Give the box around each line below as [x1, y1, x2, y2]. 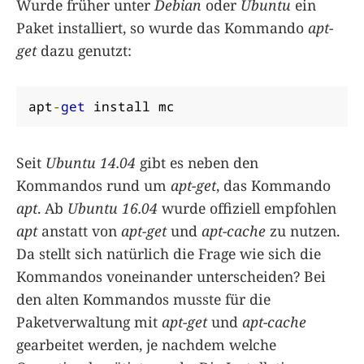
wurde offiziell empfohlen [158, 197, 336, 218]
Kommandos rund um [16, 175, 171, 195]
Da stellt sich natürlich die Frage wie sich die [16, 243, 321, 263]
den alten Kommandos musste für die [16, 288, 271, 309]
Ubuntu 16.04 [67, 197, 158, 218]
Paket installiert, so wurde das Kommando [16, 17, 308, 37]
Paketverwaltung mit [16, 311, 162, 331]
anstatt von [37, 220, 121, 240]
